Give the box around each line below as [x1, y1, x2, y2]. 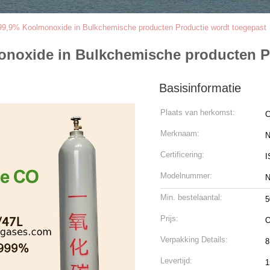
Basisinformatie [159, 81, 241, 95]
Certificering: [160, 150, 204, 159]
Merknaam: [160, 129, 199, 138]
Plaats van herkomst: [160, 108, 235, 117]
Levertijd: [160, 256, 192, 265]
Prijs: [160, 214, 178, 223]
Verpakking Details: [160, 235, 228, 244]
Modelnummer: [160, 171, 212, 180]
